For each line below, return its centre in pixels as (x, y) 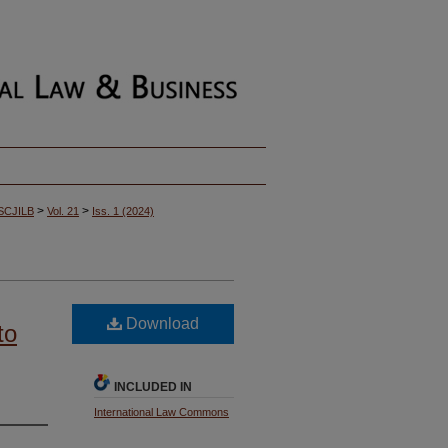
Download (160, 323)
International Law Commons (161, 411)
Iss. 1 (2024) (123, 211)
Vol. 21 (63, 211)
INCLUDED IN (153, 386)
